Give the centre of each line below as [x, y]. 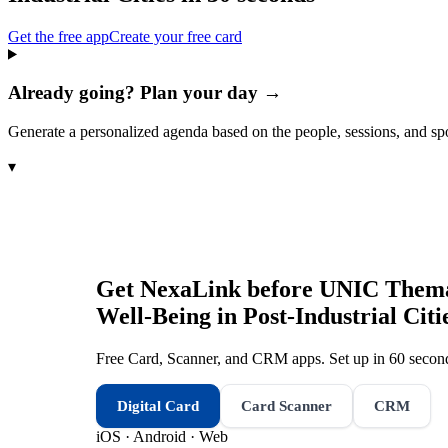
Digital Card [158, 405]
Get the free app [58, 36]
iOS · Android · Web [162, 436]
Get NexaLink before [207, 288]
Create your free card [175, 36]
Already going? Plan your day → [145, 93]
